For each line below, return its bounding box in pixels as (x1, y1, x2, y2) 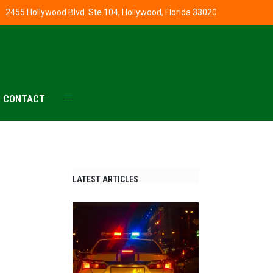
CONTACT (3, 92, 45, 105)
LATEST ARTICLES (73, 174, 139, 184)
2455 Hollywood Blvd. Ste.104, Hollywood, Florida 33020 (5, 7, 217, 17)
